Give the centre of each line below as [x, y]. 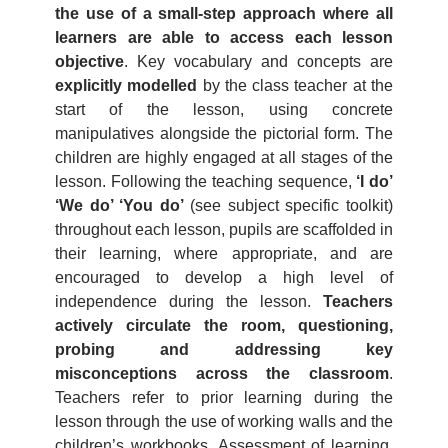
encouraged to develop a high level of [224, 277]
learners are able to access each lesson [224, 37]
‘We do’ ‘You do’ [119, 205]
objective [89, 61]
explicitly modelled [126, 85]
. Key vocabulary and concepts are [258, 61]
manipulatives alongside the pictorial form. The [224, 133]
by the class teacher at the [295, 85]
